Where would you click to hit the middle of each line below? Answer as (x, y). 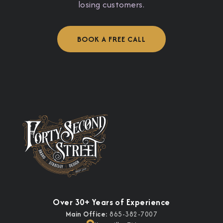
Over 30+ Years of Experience (111, 202)
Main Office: (87, 214)
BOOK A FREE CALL (111, 39)
